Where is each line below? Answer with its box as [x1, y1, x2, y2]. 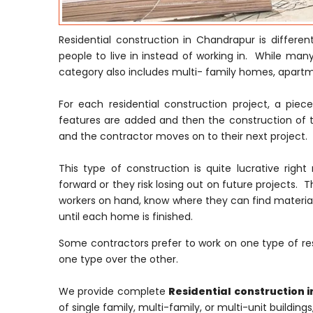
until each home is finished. [59, 210, 193, 224]
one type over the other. [59, 252, 178, 267]
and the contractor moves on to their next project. [59, 129, 307, 144]
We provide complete [59, 284, 169, 299]
